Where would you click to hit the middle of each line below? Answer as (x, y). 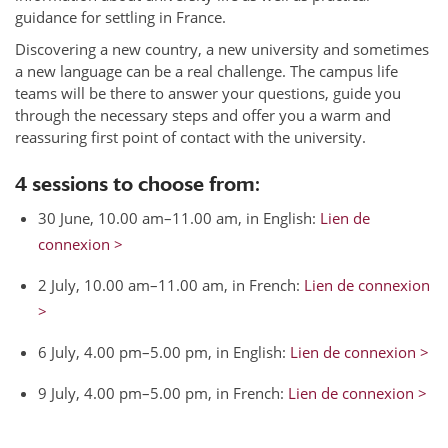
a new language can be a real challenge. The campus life (206, 70)
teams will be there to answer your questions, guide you (208, 92)
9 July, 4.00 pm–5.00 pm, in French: (163, 392)
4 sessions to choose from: (137, 183)
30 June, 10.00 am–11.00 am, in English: (179, 217)
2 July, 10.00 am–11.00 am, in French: (171, 284)
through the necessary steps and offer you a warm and (203, 114)
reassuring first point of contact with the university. (190, 136)
